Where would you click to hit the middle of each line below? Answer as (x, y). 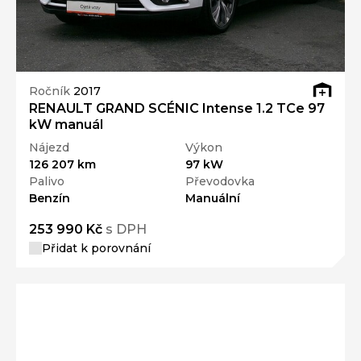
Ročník (51, 91)
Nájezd (49, 148)
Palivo (47, 182)
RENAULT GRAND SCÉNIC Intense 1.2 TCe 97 (177, 109)
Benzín (50, 199)
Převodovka (220, 182)
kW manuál (66, 125)
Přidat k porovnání (96, 249)
